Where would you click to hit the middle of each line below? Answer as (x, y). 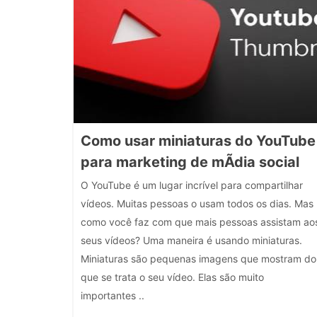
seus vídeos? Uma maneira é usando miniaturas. (191, 240)
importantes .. (113, 295)
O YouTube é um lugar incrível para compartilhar (192, 185)
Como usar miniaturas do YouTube (198, 141)
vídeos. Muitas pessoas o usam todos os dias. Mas (197, 203)
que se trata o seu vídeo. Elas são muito (172, 277)
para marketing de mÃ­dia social (190, 162)
